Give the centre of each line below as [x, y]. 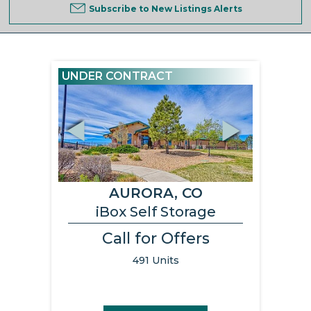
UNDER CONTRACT [117, 76]
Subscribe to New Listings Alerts [165, 9]
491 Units [155, 261]
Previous [65, 111]
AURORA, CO [155, 193]
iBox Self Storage [155, 212]
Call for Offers [155, 239]
